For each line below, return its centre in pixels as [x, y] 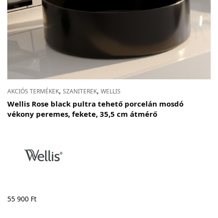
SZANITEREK [80, 91]
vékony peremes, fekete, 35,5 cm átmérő [82, 114]
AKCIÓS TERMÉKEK [33, 91]
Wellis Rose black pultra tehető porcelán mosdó [95, 104]
